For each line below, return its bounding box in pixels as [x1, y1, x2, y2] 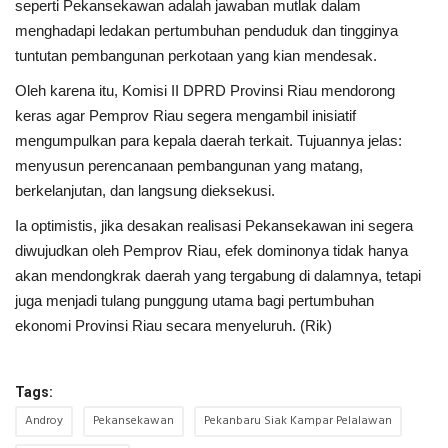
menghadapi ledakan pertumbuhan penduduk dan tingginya [15, 22, 398, 40]
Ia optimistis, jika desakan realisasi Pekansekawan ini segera [15, 217, 413, 235]
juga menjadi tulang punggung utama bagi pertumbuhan [15, 292, 374, 310]
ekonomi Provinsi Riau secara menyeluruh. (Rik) [15, 317, 332, 335]
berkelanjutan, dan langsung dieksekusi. [15, 182, 275, 200]
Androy [25, 411, 63, 432]
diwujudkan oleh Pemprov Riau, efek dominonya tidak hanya [15, 242, 408, 260]
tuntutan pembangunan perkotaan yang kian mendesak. [15, 47, 377, 65]
